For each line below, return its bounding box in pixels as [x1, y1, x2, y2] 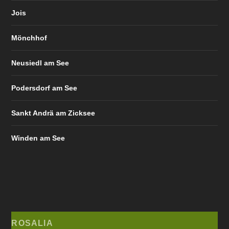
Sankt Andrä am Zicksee [11, 108, 96, 117]
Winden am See [11, 133, 65, 142]
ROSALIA [11, 218, 53, 227]
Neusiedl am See [11, 58, 70, 67]
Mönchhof [11, 33, 48, 42]
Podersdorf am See [11, 83, 78, 92]
